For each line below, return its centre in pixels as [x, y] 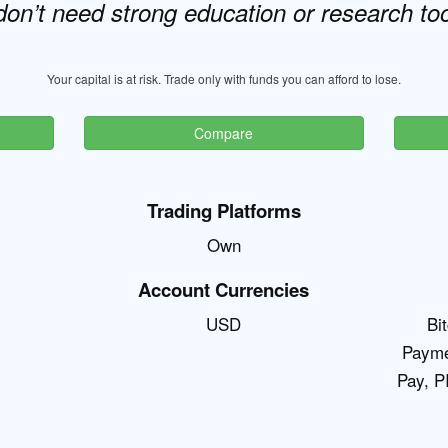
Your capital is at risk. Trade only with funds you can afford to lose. [224, 78]
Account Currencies [224, 289]
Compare [224, 133]
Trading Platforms [223, 210]
